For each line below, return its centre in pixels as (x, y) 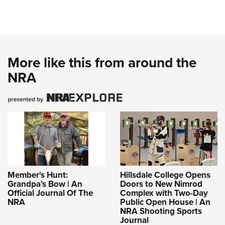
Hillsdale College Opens (165, 175)
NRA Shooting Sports (161, 211)
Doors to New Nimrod (161, 184)
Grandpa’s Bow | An (45, 184)
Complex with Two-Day (164, 193)
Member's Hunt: (38, 175)
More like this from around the (102, 62)
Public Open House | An (165, 202)
